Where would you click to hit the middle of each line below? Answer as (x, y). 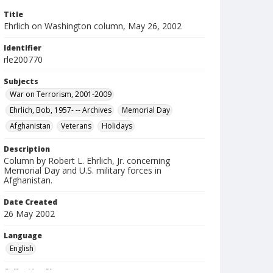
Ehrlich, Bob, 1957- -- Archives (61, 110)
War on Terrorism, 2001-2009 (61, 94)
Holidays (117, 126)
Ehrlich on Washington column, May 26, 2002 (93, 26)
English (22, 248)
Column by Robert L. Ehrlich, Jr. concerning (87, 161)
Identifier (23, 48)
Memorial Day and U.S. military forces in (83, 170)
